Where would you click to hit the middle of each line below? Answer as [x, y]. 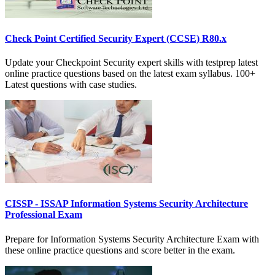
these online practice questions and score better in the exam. [120, 250]
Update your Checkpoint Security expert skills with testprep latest [131, 63]
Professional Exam [44, 215]
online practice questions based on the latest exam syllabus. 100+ [130, 74]
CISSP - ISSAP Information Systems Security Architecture [126, 204]
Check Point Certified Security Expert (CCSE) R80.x [116, 38]
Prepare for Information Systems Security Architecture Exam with [132, 239]
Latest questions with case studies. [71, 85]
